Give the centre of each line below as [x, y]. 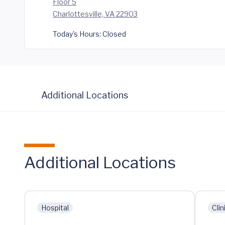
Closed [114, 34]
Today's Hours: [77, 34]
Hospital [55, 208]
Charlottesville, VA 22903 [95, 14]
